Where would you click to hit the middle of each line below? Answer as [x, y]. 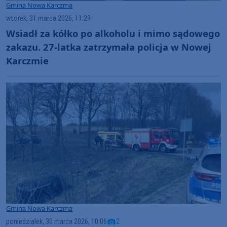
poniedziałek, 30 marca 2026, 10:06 [56, 221]
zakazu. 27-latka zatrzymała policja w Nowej [109, 47]
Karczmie [27, 60]
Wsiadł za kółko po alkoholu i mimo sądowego [113, 33]
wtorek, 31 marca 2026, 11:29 [48, 18]
